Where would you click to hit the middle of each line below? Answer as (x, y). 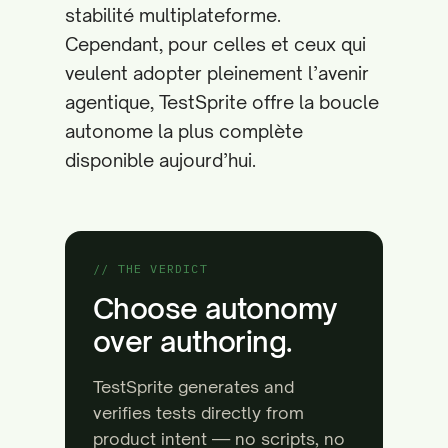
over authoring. (192, 341)
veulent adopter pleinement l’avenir (217, 73)
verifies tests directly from (198, 412)
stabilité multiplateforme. (173, 15)
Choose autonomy (215, 308)
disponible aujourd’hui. (160, 160)
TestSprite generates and (193, 386)
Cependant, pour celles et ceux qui (215, 44)
